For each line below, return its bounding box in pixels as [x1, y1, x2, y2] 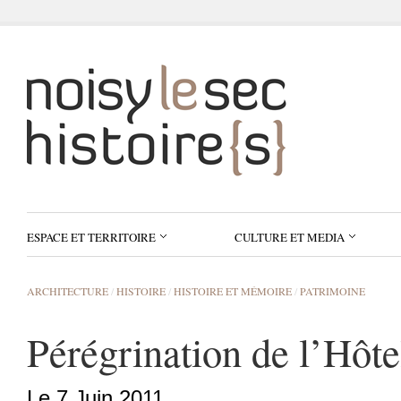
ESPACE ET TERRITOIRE [27, 229, 156, 245]
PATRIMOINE [300, 284, 365, 298]
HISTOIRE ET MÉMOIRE [174, 284, 292, 298]
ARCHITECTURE [27, 284, 108, 298]
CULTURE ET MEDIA [235, 229, 345, 245]
